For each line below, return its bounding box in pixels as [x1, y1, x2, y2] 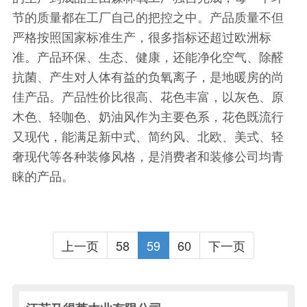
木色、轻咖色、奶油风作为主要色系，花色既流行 [12, 107, 284, 125]
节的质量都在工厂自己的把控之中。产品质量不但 [12, 8, 284, 26]
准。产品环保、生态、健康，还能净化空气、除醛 [12, 47, 284, 66]
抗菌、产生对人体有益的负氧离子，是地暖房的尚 [12, 67, 284, 86]
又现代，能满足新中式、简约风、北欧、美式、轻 [12, 127, 284, 145]
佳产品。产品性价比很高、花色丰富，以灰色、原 [12, 87, 284, 106]
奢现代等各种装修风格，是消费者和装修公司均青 [12, 147, 284, 165]
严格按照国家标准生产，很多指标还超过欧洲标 [12, 27, 272, 46]
